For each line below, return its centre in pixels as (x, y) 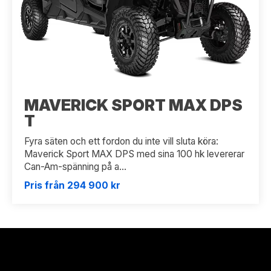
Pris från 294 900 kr (72, 186)
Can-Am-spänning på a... (75, 167)
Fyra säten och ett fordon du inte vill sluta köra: (121, 142)
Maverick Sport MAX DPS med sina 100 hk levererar (134, 154)
